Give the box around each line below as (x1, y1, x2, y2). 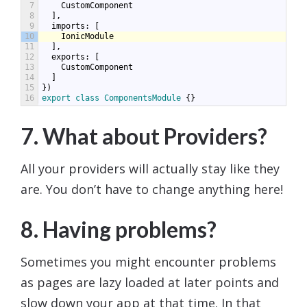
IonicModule (61, 32, 114, 42)
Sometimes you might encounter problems (21, 253, 276, 270)
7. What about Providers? (21, 123, 267, 150)
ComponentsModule (104, 93, 181, 103)
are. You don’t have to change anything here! (21, 181, 283, 198)
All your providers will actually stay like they (21, 160, 280, 177)
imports (51, 21, 85, 32)
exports (51, 52, 85, 62)
